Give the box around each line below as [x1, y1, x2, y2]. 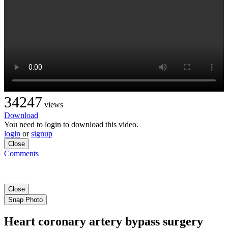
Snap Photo [8, 195, 43, 204]
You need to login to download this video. [4, 120, 138, 129]
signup [31, 129, 52, 138]
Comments [4, 149, 39, 158]
